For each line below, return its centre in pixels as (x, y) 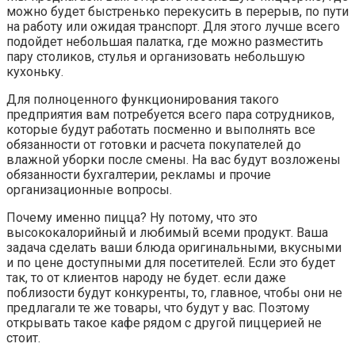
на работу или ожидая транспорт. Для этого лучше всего (173, 27)
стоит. (23, 338)
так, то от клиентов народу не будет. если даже (146, 278)
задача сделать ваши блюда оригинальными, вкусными (174, 248)
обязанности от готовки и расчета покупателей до (154, 145)
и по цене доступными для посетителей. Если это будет (171, 263)
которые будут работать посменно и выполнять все (161, 130)
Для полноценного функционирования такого (143, 100)
